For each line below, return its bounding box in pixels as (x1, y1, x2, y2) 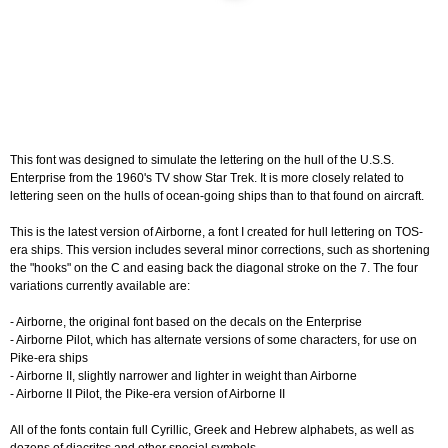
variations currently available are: (10, 278, 190, 293)
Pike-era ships (10, 350, 88, 365)
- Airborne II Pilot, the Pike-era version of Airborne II (10, 386, 285, 401)
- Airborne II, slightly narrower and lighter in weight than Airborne (10, 368, 357, 383)
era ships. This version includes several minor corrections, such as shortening (10, 242, 430, 257)
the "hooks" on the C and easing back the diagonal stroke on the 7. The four (10, 260, 418, 275)
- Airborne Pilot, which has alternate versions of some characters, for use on (10, 332, 417, 347)
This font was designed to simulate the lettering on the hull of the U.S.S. (10, 152, 394, 167)
